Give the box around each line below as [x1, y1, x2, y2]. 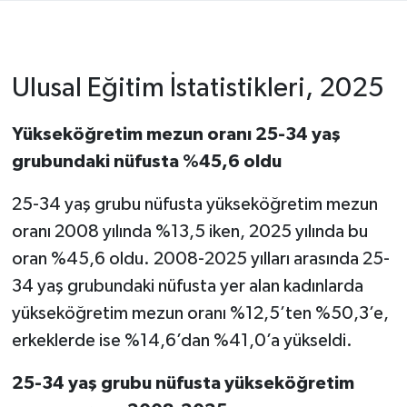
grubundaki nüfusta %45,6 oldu [11, 153, 282, 172]
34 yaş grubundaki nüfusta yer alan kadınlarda [11, 277, 363, 296]
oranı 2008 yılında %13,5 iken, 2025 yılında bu [11, 223, 368, 242]
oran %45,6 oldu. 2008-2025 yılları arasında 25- [11, 250, 390, 269]
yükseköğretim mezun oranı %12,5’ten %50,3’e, [11, 304, 389, 323]
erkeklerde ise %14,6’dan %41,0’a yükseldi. [11, 332, 352, 351]
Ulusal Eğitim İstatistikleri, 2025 [11, 74, 384, 104]
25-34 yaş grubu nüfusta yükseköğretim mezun [11, 195, 378, 214]
